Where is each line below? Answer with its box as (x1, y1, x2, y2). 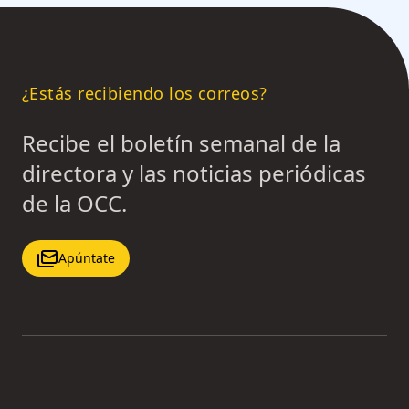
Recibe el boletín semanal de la (22, 128, 341, 159)
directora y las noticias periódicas (22, 158, 366, 189)
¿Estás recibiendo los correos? (22, 82, 267, 105)
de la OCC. (22, 188, 127, 219)
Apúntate (58, 249, 115, 267)
